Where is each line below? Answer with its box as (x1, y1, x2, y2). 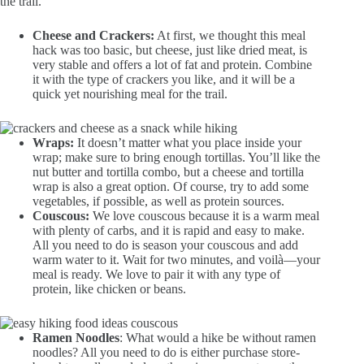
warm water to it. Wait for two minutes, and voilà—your (32, 253, 320, 267)
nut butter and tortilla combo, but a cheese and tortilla (32, 165, 304, 180)
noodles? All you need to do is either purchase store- (32, 345, 300, 360)
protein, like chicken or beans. (32, 282, 186, 297)
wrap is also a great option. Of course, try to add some (32, 180, 309, 194)
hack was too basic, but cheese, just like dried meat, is (32, 43, 307, 58)
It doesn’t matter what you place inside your (77, 136, 301, 150)
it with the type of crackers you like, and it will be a (32, 72, 295, 87)
